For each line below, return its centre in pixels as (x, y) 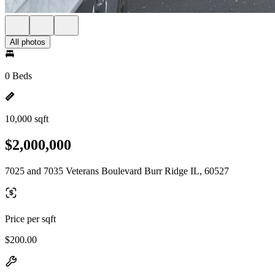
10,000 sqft (27, 119)
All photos (28, 42)
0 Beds (18, 76)
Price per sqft (30, 219)
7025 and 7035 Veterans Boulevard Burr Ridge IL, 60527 (117, 171)
